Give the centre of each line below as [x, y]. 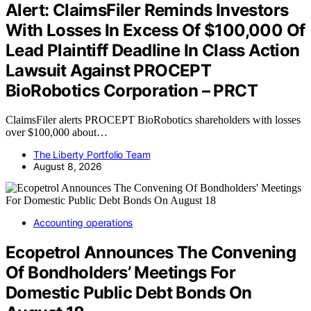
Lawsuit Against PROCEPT [109, 70]
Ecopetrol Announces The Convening [151, 253]
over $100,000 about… [57, 133]
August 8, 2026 [68, 167]
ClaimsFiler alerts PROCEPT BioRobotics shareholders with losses [153, 120]
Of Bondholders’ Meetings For [121, 273]
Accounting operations [83, 223]
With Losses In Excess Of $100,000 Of [155, 30]
